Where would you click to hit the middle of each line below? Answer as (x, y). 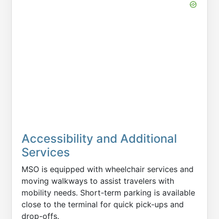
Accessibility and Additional (99, 139)
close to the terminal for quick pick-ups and (103, 204)
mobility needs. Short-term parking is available (108, 193)
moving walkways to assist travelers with (98, 181)
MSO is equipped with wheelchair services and (108, 169)
